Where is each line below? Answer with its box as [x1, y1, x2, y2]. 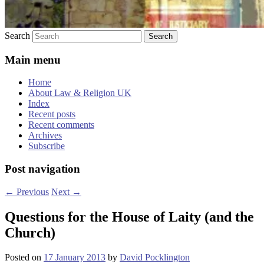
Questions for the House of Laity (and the [5, 209, 254, 225]
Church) [5, 225, 55, 240]
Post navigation [5, 162, 80, 175]
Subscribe [28, 141, 65, 151]
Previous [14, 186, 49, 197]
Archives [28, 130, 62, 141]
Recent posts [28, 109, 75, 120]
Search [5, 30, 30, 41]
